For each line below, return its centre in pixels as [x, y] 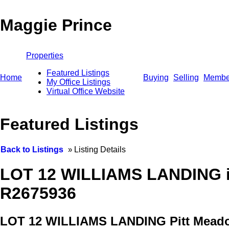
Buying [156, 77]
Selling [186, 77]
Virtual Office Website [86, 91]
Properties [45, 55]
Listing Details [99, 149]
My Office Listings [78, 82]
